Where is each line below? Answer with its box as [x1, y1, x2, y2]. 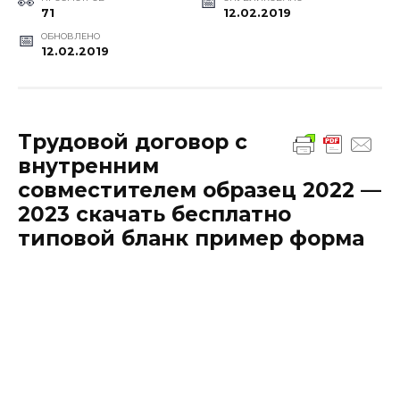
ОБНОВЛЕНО [40, 30, 100, 41]
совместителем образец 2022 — [18, 177, 381, 203]
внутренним [18, 153, 159, 179]
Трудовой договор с [18, 129, 247, 154]
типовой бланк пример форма [18, 225, 364, 251]
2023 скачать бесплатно [18, 201, 291, 227]
